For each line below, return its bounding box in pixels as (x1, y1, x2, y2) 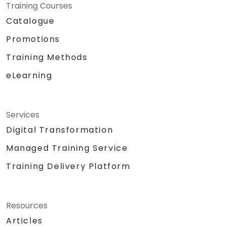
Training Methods (6, 51, 88, 63)
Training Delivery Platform (6, 160, 131, 172)
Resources (6, 199, 47, 211)
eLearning (6, 69, 52, 81)
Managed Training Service (6, 142, 128, 154)
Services (6, 108, 39, 121)
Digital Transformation (6, 124, 114, 136)
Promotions (6, 33, 60, 45)
